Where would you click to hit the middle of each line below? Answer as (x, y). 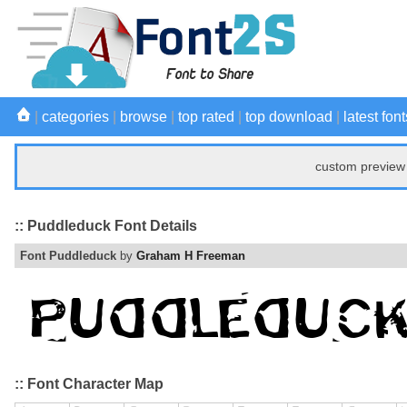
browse (144, 117)
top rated (206, 117)
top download (289, 117)
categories (75, 117)
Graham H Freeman (191, 256)
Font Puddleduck (68, 256)
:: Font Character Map (89, 384)
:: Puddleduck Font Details (106, 225)
